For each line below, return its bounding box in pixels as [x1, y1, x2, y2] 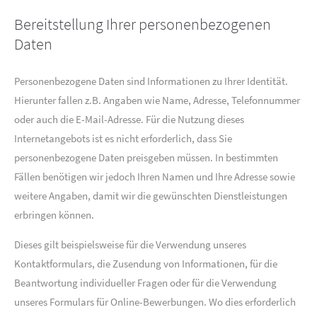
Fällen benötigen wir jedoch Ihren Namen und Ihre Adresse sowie [14, 170, 295, 183]
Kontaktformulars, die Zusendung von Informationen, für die [14, 257, 277, 270]
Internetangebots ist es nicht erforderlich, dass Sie [14, 132, 232, 145]
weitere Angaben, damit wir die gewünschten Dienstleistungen [14, 189, 287, 202]
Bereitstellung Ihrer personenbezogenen [14, 14, 271, 34]
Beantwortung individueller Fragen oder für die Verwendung [14, 276, 277, 289]
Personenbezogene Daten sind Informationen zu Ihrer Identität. [14, 74, 288, 88]
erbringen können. [14, 208, 94, 221]
